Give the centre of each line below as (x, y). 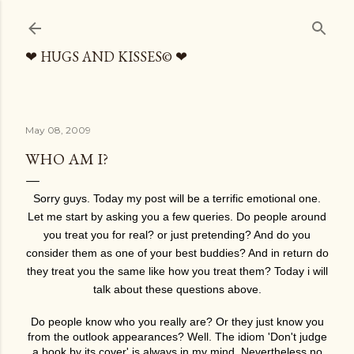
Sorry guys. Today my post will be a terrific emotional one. (177, 198)
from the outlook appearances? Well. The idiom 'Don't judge (177, 337)
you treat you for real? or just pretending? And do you (177, 235)
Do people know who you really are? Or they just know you (177, 322)
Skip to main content (177, 20)
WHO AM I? (67, 159)
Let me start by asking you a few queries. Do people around (177, 217)
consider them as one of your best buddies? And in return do (177, 253)
